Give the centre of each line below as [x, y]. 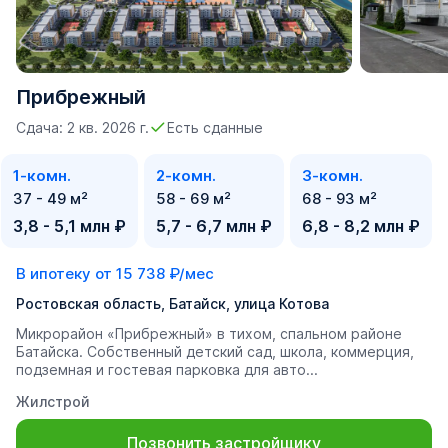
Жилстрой [53, 401]
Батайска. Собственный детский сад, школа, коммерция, [215, 351]
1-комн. [42, 175]
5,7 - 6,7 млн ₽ [214, 226]
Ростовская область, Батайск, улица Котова [172, 303]
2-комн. [186, 175]
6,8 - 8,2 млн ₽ [361, 226]
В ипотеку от [66, 273]
